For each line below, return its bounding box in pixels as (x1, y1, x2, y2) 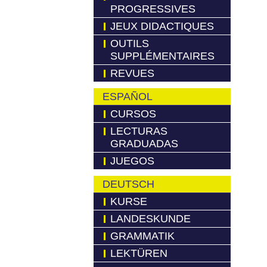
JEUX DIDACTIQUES (110, 20, 214, 32)
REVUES (110, 67, 154, 79)
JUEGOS (110, 155, 154, 167)
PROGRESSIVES (110, 3, 195, 15)
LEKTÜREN (110, 247, 167, 259)
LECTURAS (110, 125, 167, 137)
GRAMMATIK (110, 230, 175, 242)
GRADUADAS (110, 138, 178, 150)
